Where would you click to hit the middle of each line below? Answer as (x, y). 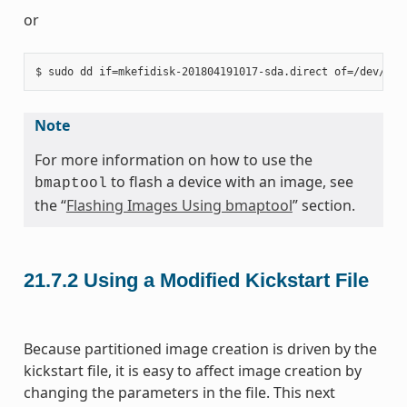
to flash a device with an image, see (230, 181)
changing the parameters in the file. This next (179, 393)
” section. (323, 205)
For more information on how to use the (173, 159)
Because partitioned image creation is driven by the (200, 349)
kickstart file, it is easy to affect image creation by (192, 371)
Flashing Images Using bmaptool (179, 205)
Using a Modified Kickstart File (226, 281)
